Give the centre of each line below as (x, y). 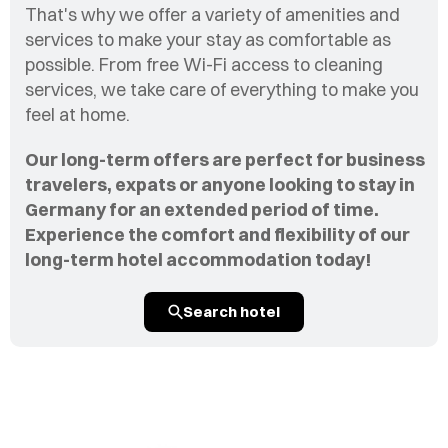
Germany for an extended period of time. (202, 209)
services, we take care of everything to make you (222, 89)
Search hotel (231, 311)
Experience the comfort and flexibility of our (217, 234)
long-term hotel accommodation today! (201, 259)
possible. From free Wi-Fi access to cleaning (204, 64)
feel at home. (77, 114)
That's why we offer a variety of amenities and (212, 14)
